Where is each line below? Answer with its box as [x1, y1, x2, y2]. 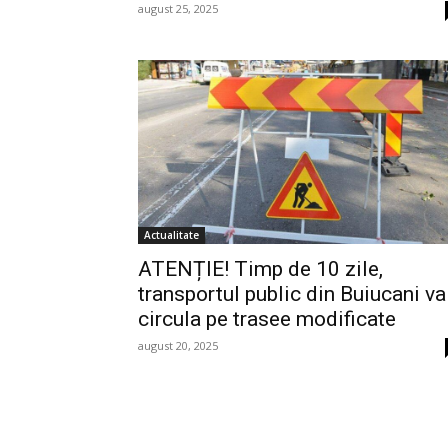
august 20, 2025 [138, 337, 218, 353]
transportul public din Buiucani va [138, 281, 446, 306]
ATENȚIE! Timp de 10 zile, [138, 256, 383, 281]
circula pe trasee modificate [138, 306, 396, 331]
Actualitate [144, 227, 199, 242]
